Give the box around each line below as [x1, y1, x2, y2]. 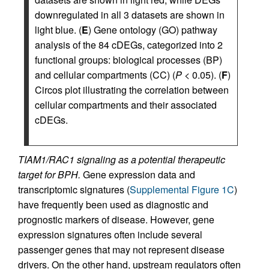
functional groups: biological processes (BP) [35, 52, 222, 67]
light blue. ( [35, 22, 82, 37]
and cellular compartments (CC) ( [35, 67, 175, 82]
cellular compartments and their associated [35, 97, 217, 112]
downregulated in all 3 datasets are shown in [35, 7, 225, 22]
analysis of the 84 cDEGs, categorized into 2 [35, 37, 223, 52]
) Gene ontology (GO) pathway [88, 22, 217, 37]
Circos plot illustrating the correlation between [35, 82, 229, 97]
